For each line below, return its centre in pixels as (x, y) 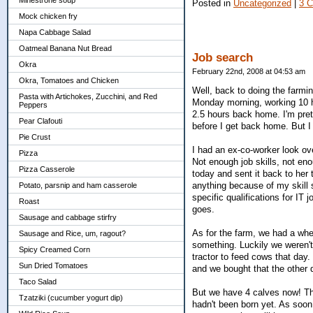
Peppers (33, 105)
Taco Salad (38, 282)
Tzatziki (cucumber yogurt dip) (71, 298)
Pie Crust (35, 137)
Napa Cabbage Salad (55, 32)
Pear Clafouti (41, 121)
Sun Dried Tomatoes (53, 265)
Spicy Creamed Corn (54, 249)
